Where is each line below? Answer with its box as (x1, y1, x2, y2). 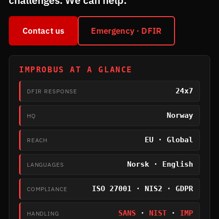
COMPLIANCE (26, 185, 67, 193)
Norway (167, 111, 194, 120)
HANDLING (26, 210, 60, 218)
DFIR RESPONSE (26, 88, 77, 95)
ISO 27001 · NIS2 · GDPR (92, 184, 194, 194)
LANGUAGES (26, 161, 65, 169)
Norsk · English (127, 160, 194, 169)
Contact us (22, 25, 65, 36)
